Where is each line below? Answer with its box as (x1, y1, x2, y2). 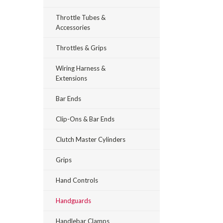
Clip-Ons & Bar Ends (56, 115, 114, 123)
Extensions (56, 74, 87, 82)
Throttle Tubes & (56, 13, 106, 21)
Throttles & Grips (56, 44, 107, 52)
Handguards (56, 197, 91, 205)
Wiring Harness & (56, 64, 106, 72)
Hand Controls (56, 176, 98, 184)
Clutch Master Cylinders (56, 135, 125, 143)
